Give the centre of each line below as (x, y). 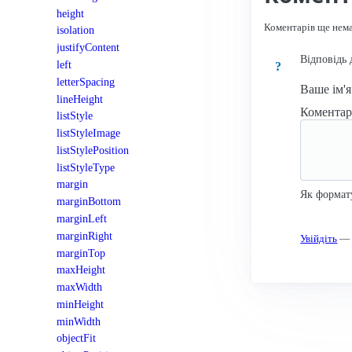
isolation (75, 30)
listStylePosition (93, 150)
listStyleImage (88, 133)
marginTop (81, 253)
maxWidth (79, 287)
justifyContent (88, 48)
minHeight (80, 304)
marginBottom (89, 202)
